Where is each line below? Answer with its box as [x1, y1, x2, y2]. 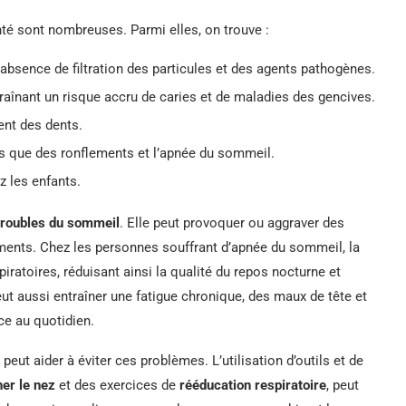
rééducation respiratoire [179, 376, 326, 393]
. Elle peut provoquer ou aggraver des [120, 214, 344, 231]
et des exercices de [55, 376, 179, 393]
